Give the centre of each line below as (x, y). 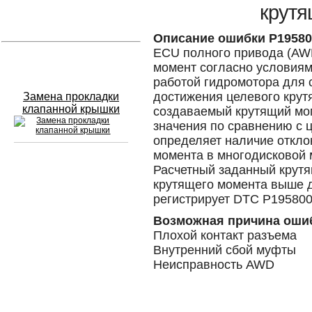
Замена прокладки (71, 96)
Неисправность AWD (214, 265)
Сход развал (71, 174)
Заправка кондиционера (71, 253)
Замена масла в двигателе (71, 201)
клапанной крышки (71, 109)
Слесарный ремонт (71, 59)
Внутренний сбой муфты (225, 250)
